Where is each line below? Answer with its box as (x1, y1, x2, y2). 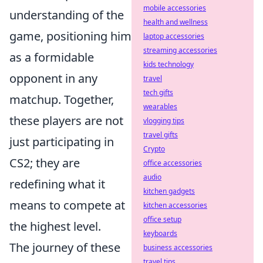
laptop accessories (143, 31, 204, 41)
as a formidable (9, 49, 94, 65)
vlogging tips (143, 116, 184, 126)
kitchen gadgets (143, 186, 195, 196)
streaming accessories (143, 45, 217, 55)
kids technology (143, 59, 194, 69)
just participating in (9, 134, 114, 150)
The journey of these (9, 240, 120, 255)
